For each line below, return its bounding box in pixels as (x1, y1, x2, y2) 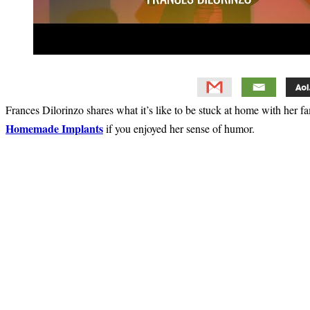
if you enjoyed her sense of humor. (103, 120, 255, 136)
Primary (5, 138, 59, 161)
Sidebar (5, 158, 56, 181)
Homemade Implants (6, 120, 103, 136)
